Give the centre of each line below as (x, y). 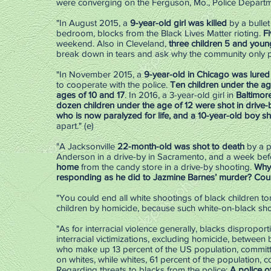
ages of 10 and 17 (90, 95)
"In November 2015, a (100, 74)
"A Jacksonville (87, 146)
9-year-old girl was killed (178, 23)
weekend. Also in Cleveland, (111, 43)
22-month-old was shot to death (181, 146)
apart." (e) (75, 126)
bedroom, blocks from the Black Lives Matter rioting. (160, 33)
